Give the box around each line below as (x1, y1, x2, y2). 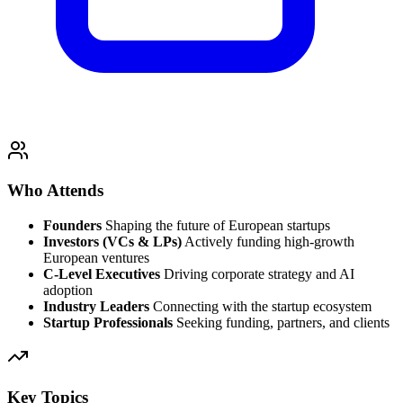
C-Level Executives (43, 266, 160, 282)
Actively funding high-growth (182, 234, 354, 250)
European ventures (43, 250, 149, 266)
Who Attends (7, 181, 103, 201)
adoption (43, 282, 93, 299)
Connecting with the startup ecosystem (149, 299, 372, 315)
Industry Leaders (43, 299, 149, 315)
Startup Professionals (43, 315, 173, 331)
